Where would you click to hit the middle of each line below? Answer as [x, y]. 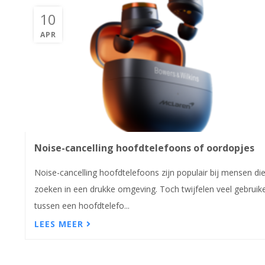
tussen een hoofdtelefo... [82, 206]
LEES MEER [60, 224]
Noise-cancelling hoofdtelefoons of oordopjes [144, 148]
